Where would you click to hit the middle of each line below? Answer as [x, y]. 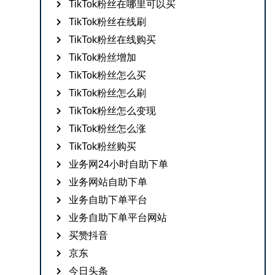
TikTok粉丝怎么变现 [113, 111]
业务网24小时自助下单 [119, 164]
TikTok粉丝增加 [103, 57]
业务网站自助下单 [108, 182]
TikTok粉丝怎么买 [108, 75]
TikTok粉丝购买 [103, 146]
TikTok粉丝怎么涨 [108, 129]
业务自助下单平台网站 [118, 218]
